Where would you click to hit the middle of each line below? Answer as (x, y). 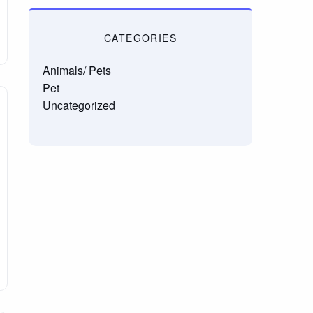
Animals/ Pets (77, 70)
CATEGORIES (140, 38)
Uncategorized (79, 105)
